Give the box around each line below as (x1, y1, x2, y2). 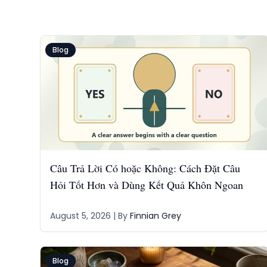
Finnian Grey (129, 210, 181, 222)
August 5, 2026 (49, 210, 111, 222)
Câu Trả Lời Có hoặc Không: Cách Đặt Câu (49, 161, 240, 175)
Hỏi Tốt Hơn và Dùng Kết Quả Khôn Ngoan (49, 178, 243, 192)
